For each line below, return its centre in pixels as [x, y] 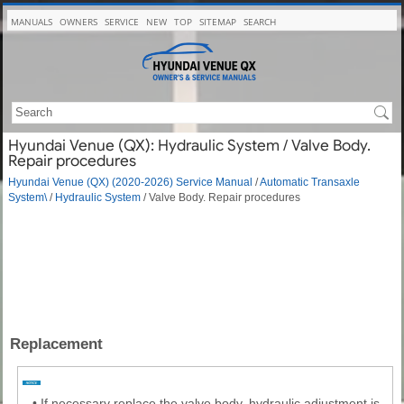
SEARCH [260, 22]
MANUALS [32, 22]
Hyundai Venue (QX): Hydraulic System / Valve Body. [189, 145]
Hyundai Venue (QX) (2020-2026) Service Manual [130, 181]
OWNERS [78, 22]
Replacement [56, 344]
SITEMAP [218, 22]
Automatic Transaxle [310, 181]
